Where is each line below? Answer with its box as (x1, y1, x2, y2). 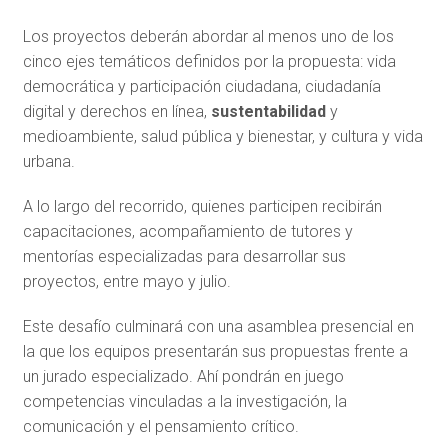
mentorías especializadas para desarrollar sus (22, 246, 346, 266)
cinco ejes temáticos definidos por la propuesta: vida (22, 51, 396, 71)
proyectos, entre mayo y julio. (22, 271, 231, 291)
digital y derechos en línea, (22, 101, 211, 121)
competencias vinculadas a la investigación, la (22, 391, 347, 411)
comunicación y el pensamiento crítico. (22, 416, 299, 436)
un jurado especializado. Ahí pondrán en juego (22, 366, 344, 386)
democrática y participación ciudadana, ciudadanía (22, 76, 381, 96)
